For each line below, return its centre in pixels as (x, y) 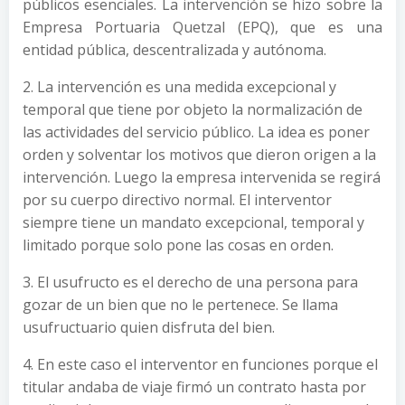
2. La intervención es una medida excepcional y (179, 86)
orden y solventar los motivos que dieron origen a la (199, 154)
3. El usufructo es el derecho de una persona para (190, 282)
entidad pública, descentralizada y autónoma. (174, 49)
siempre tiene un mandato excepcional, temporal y (193, 222)
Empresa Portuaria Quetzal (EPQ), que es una (202, 27)
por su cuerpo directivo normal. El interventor (177, 199)
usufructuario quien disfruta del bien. (149, 327)
